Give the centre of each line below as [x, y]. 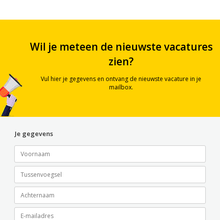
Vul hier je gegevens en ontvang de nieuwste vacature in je [121, 79]
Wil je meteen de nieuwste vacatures [121, 47]
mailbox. [121, 87]
